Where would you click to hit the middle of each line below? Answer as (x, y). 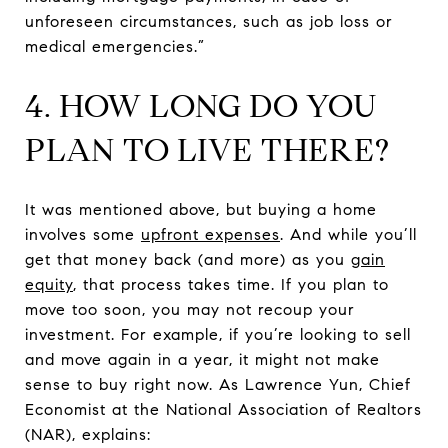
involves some (83, 234)
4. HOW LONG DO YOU (201, 105)
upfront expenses (210, 234)
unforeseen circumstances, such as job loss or (209, 21)
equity (49, 284)
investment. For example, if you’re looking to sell (218, 334)
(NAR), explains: (88, 434)
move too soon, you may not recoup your (190, 309)
